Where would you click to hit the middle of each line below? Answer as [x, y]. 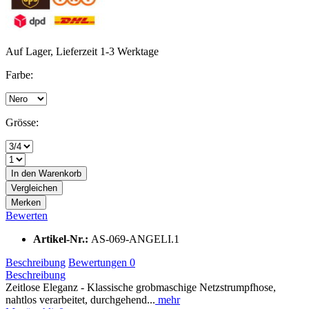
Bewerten [27, 215]
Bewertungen [99, 262]
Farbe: [19, 74]
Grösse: [22, 122]
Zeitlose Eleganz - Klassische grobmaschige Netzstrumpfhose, [141, 287]
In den [23, 173]
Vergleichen [34, 188]
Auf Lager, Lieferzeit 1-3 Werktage [82, 51]
